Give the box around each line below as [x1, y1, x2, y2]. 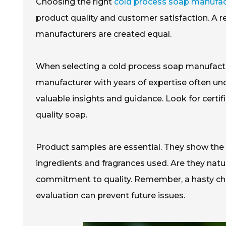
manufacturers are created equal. [36, 29, 172, 39]
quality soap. [36, 109, 87, 120]
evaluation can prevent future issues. [36, 190, 185, 200]
